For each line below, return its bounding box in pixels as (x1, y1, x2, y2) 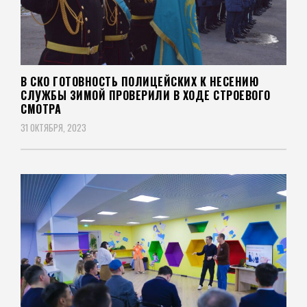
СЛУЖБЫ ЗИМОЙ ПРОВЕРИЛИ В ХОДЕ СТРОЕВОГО (21, 86, 271, 103)
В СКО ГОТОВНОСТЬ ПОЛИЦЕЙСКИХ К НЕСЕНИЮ (21, 73, 258, 90)
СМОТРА (21, 100, 61, 117)
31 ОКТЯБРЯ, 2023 (21, 120, 86, 134)
